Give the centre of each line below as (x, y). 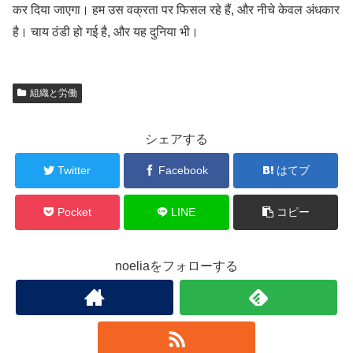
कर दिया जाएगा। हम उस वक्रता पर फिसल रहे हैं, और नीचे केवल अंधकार (176, 9)
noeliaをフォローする (176, 266)
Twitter (74, 170)
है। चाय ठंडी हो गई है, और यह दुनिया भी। (106, 32)
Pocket (74, 212)
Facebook (184, 170)
